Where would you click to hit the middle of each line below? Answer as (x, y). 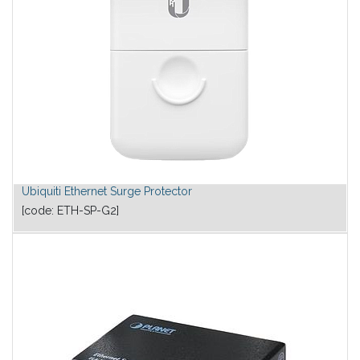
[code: (39, 211)
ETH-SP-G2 (87, 211)
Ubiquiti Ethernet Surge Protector (107, 191)
